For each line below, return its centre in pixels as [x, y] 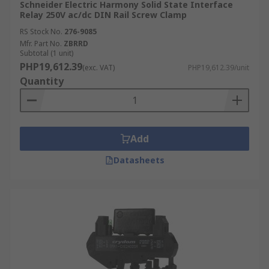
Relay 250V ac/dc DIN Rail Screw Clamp [103, 15]
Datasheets [139, 160]
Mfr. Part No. [41, 44]
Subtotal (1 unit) [47, 53]
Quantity [42, 81]
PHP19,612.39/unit [219, 68]
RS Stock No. [41, 32]
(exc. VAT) [98, 68]
